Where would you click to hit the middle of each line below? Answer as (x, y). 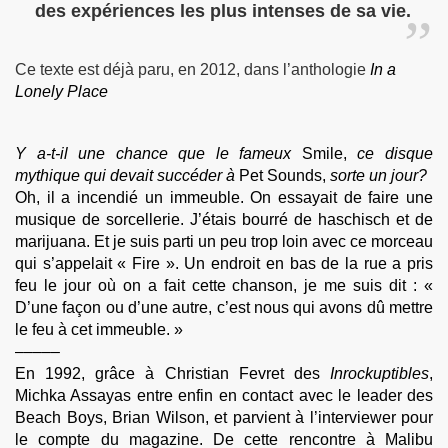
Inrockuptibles (379, 373)
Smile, (324, 153)
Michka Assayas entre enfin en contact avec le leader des (224, 395)
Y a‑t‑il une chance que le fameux (153, 153)
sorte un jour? (378, 175)
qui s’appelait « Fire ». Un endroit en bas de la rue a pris (224, 263)
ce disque (395, 153)
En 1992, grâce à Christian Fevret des (172, 373)
